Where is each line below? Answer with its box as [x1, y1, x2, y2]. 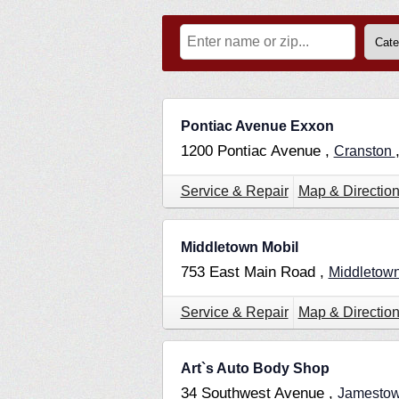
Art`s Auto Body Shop [180, 361, 330, 377]
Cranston [333, 143, 395, 159]
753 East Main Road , [180, 264, 329, 281]
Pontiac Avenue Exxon [180, 118, 334, 134]
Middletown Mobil [180, 240, 298, 256]
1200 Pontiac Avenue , [180, 142, 334, 160]
